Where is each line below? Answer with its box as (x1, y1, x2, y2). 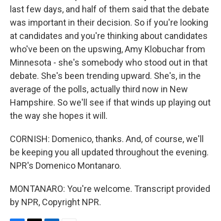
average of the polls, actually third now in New (10, 84, 188, 94)
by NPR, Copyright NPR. (10, 197, 101, 207)
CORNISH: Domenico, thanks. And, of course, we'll (10, 134, 204, 144)
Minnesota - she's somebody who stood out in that (10, 57, 208, 68)
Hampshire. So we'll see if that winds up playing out (10, 97, 211, 108)
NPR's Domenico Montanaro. (10, 160, 121, 171)
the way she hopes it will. (10, 110, 108, 121)
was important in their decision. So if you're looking (10, 17, 208, 28)
